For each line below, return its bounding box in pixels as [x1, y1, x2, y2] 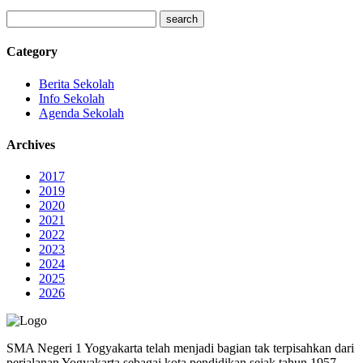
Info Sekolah [39, 91, 105, 105]
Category [6, 45, 58, 59]
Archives [6, 137, 55, 152]
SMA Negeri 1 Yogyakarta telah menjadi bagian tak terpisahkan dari [6, 341, 354, 356]
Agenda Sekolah [39, 105, 124, 120]
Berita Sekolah [39, 76, 114, 91]
